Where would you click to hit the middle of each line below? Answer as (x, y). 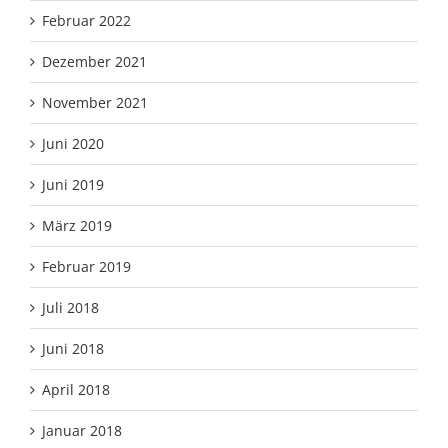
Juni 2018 (73, 349)
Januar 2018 (82, 431)
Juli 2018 (70, 308)
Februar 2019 (86, 267)
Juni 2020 (73, 144)
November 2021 (95, 103)
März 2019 (77, 226)
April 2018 (76, 390)
